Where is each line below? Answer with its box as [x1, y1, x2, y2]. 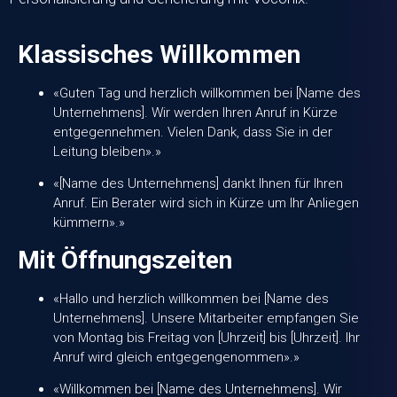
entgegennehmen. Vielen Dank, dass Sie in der [53, 123, 332, 140]
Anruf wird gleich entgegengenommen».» [53, 348, 300, 365]
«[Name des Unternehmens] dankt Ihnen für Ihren [53, 175, 343, 192]
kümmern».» [53, 214, 125, 231]
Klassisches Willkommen [18, 39, 300, 69]
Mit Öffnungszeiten [18, 245, 232, 275]
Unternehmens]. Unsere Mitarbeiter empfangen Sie [53, 309, 359, 326]
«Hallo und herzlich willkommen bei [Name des [53, 290, 329, 307]
